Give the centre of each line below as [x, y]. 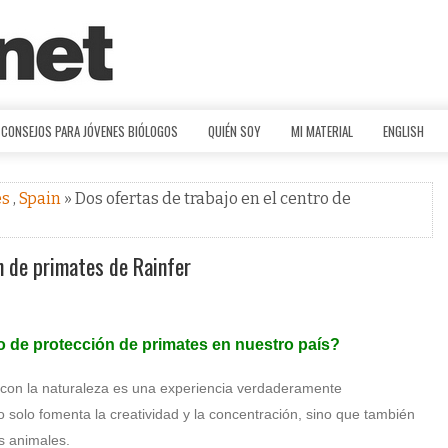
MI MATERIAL [322, 131]
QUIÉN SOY [234, 131]
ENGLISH [403, 131]
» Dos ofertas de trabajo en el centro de [207, 198]
